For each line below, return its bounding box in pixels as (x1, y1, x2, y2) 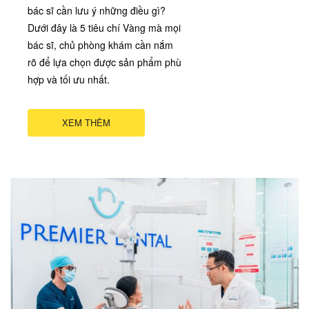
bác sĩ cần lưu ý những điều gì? (28, 3, 166, 18)
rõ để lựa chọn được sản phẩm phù (28, 55, 181, 70)
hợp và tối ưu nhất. (28, 72, 110, 87)
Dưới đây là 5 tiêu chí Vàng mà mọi (28, 21, 181, 35)
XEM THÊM (62, 116, 110, 130)
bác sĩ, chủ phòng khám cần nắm (28, 38, 173, 52)
